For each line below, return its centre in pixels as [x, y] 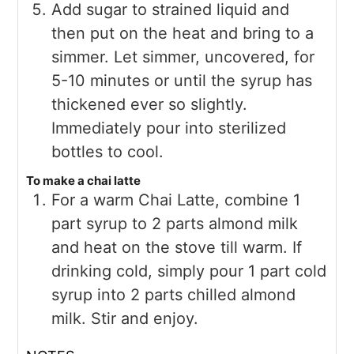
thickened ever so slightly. [150, 104]
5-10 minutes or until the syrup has [182, 80]
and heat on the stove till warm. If [177, 247]
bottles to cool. [108, 151]
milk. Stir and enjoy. [125, 318]
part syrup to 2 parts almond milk [175, 223]
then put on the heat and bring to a [183, 33]
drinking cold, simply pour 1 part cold [189, 271]
